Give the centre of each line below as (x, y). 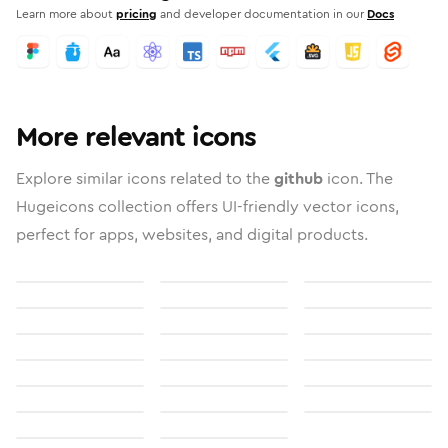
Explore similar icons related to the (145, 178)
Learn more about (64, 14)
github (298, 178)
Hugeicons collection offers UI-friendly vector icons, (207, 206)
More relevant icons (136, 137)
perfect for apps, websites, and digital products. (192, 234)
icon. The (358, 178)
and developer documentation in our (262, 14)
